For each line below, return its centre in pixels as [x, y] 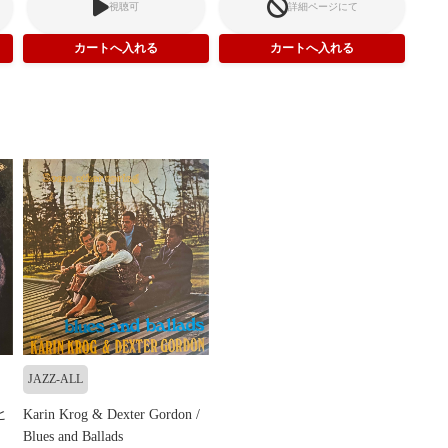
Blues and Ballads [73, 437]
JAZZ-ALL [55, 379]
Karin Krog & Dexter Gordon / [111, 415]
